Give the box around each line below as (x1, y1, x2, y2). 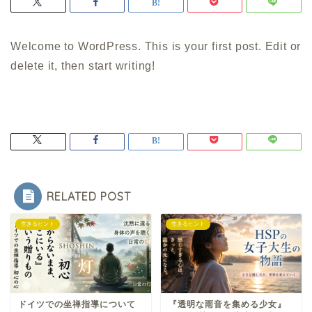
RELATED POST (47, 189, 131, 204)
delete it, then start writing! (10, 60, 156, 72)
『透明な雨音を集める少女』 (168, 299, 286, 310)
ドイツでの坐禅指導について (18, 299, 136, 310)
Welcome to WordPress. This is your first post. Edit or (10, 40, 302, 53)
